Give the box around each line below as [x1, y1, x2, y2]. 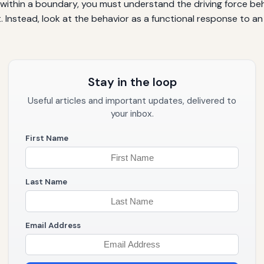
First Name [25, 133, 68, 144]
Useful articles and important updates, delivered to [28, 95, 236, 107]
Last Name [25, 176, 67, 187]
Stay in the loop [87, 74, 177, 90]
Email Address [25, 220, 81, 230]
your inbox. [110, 108, 154, 120]
